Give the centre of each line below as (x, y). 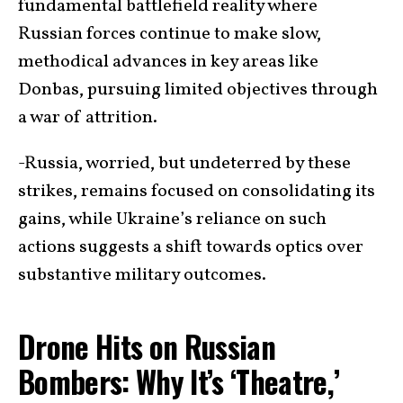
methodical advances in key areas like (168, 62)
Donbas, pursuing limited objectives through (198, 90)
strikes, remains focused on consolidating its (197, 192)
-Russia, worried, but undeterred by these (184, 164)
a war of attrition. (88, 118)
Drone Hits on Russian (147, 346)
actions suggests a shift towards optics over (191, 247)
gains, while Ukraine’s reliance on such (172, 219)
